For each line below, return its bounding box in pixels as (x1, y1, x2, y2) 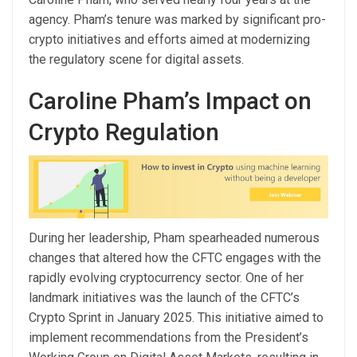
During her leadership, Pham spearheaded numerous (29, 229, 320, 245)
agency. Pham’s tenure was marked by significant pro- (29, 12, 326, 28)
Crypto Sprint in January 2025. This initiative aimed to (29, 309, 324, 325)
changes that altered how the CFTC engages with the (29, 249, 321, 265)
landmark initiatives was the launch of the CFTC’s (29, 289, 300, 305)
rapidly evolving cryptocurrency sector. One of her (29, 269, 304, 285)
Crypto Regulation (29, 118, 219, 147)
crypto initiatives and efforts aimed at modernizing (29, 32, 310, 48)
